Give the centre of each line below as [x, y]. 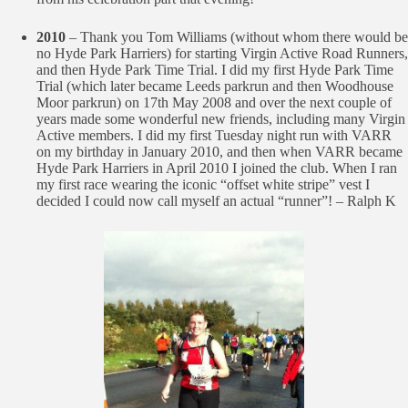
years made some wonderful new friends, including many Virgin [221, 119]
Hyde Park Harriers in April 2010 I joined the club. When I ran [217, 168]
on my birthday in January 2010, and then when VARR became [219, 152]
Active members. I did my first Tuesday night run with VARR [214, 135]
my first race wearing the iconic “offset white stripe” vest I [203, 184]
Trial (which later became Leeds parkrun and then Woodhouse [215, 86]
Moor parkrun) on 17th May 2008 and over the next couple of [214, 102]
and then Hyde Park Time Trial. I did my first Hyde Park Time [215, 70]
